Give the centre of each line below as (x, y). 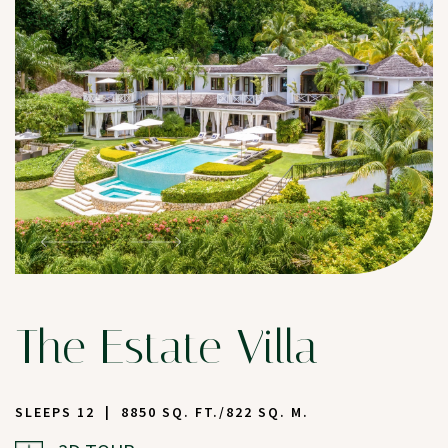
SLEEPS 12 (55, 412)
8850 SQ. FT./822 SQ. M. (215, 412)
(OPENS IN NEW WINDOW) (45, 430)
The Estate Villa (166, 347)
